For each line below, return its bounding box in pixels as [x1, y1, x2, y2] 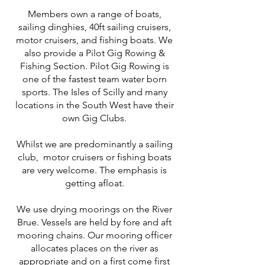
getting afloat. [64, 177, 124, 189]
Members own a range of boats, [27, 8, 161, 20]
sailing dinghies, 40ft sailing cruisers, [18, 21, 171, 33]
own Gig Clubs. [62, 112, 127, 124]
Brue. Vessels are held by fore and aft [17, 216, 172, 228]
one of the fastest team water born [22, 73, 167, 85]
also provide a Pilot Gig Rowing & [24, 47, 165, 59]
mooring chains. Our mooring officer [17, 230, 172, 241]
